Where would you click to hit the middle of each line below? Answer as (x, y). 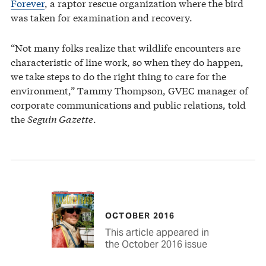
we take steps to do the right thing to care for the (118, 76)
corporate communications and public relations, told (128, 104)
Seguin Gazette (60, 119)
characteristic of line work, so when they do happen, (127, 62)
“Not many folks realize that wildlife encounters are (126, 47)
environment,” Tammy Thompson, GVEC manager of (129, 90)
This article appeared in (157, 232)
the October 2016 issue (156, 244)
